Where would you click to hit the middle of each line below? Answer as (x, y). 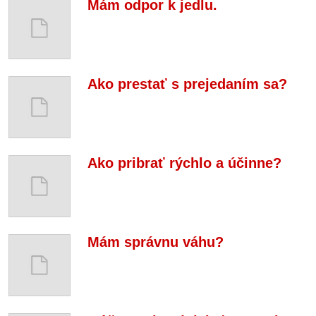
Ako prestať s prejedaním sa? (187, 84)
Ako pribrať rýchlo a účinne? (184, 163)
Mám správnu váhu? (156, 242)
